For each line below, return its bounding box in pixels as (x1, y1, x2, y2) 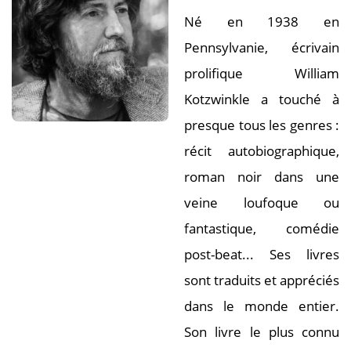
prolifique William (184, 63, 339, 82)
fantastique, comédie (184, 219, 339, 237)
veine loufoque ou (184, 193, 339, 212)
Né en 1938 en (184, 12, 339, 31)
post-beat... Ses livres (184, 244, 339, 263)
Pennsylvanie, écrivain (184, 38, 339, 56)
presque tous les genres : (184, 115, 339, 134)
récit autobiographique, (184, 141, 339, 160)
